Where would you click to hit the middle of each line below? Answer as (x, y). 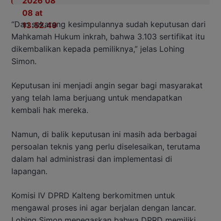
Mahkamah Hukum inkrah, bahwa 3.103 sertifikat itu (108, 36)
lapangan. (29, 171)
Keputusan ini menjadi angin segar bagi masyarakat (107, 85)
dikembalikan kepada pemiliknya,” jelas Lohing (98, 49)
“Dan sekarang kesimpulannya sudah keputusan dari (109, 24)
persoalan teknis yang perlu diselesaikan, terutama (106, 146)
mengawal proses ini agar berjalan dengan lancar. (104, 207)
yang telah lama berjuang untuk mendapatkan (97, 97)
